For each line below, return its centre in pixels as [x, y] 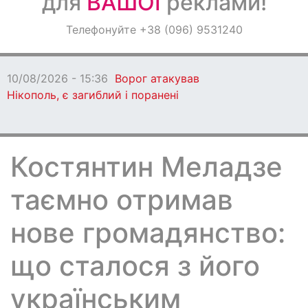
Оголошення [49, 28]
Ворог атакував [157, 78]
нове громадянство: [148, 233]
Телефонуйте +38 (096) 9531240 [154, 30]
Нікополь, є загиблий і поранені [93, 95]
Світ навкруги [53, 65]
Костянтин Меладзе [146, 167]
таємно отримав [122, 200]
